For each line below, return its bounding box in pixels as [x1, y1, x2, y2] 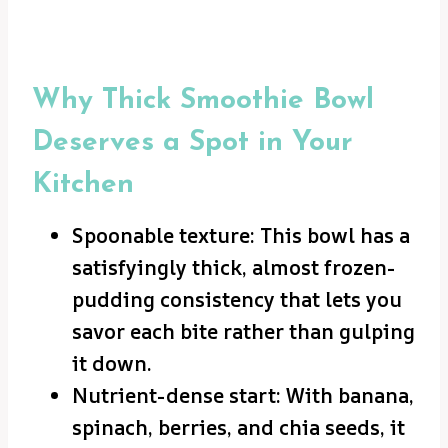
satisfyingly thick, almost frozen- [72, 253, 395, 281]
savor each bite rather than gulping [72, 317, 415, 345]
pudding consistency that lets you [72, 285, 402, 313]
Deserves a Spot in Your [32, 128, 353, 157]
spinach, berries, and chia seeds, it [72, 413, 405, 441]
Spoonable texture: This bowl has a [72, 221, 410, 249]
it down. [72, 349, 152, 377]
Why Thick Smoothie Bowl [32, 86, 374, 115]
